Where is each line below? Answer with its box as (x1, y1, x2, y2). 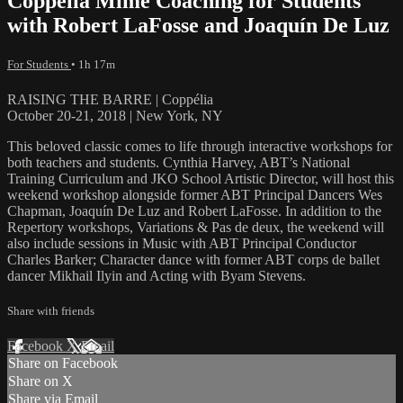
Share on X (8, 373, 73, 390)
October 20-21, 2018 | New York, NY (7, 107, 223, 123)
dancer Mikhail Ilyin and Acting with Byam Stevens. (7, 267, 306, 283)
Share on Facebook (8, 355, 118, 372)
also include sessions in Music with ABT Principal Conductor (7, 235, 356, 251)
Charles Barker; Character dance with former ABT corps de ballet (7, 251, 380, 267)
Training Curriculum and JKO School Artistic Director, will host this (7, 170, 394, 186)
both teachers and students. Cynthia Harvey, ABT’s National (7, 154, 350, 170)
